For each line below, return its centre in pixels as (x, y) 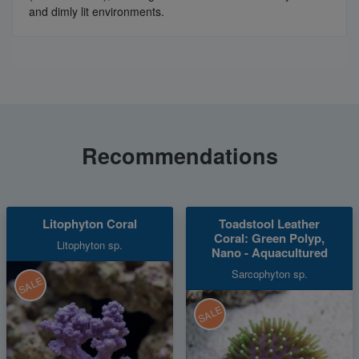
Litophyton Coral (90, 223)
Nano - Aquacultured (269, 252)
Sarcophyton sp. (269, 273)
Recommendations (179, 155)
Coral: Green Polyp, (269, 238)
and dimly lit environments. (97, 11)
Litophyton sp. (90, 244)
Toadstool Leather (269, 223)
